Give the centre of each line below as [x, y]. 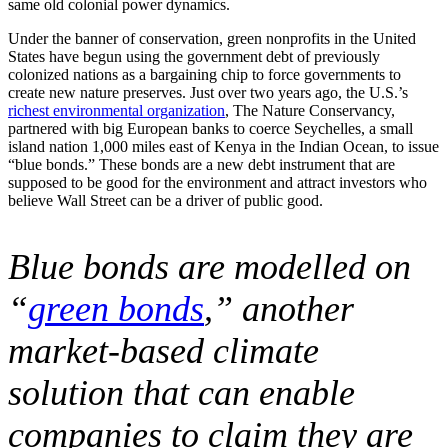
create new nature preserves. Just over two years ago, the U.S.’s [208, 92]
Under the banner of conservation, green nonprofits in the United [212, 38]
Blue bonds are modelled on [209, 266]
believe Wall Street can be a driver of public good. [167, 200]
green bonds [116, 308]
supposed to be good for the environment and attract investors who [217, 182]
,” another [279, 308]
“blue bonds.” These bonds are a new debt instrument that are [201, 164]
